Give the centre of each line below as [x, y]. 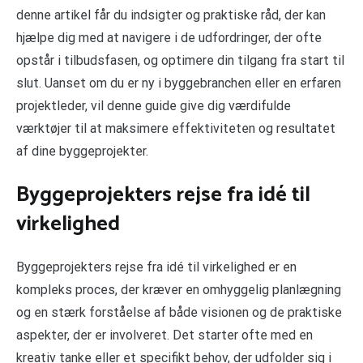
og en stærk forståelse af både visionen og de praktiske [179, 313]
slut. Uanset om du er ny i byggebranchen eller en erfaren [179, 83]
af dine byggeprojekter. [82, 151]
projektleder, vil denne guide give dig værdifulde [154, 105]
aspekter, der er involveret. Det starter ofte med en [164, 335]
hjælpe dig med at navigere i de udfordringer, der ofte [169, 37]
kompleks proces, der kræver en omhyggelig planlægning [179, 290]
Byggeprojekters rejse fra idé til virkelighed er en [156, 267]
